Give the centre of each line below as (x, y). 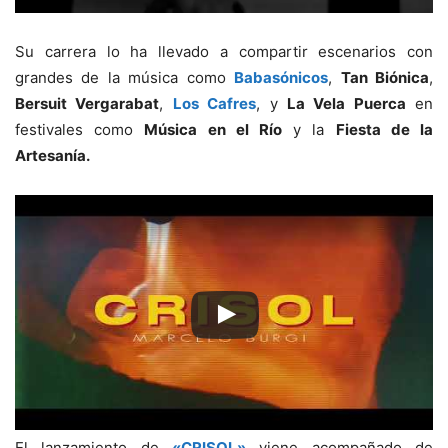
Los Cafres (214, 103)
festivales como (80, 129)
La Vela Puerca (346, 103)
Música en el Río (213, 129)
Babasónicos (281, 77)
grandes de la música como (125, 77)
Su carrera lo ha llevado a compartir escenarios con (224, 51)
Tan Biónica (385, 77)
